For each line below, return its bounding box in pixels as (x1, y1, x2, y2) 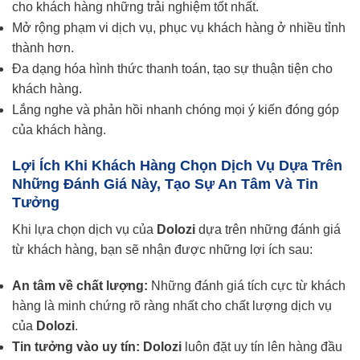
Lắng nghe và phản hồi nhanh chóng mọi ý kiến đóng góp (12, 102, 339, 117)
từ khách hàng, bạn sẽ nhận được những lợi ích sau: (12, 242, 313, 256)
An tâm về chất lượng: (12, 279, 148, 293)
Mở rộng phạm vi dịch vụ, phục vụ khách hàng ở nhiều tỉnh (12, 20, 346, 35)
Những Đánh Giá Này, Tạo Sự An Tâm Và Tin (12, 175, 318, 192)
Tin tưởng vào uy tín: (12, 340, 140, 354)
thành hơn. (12, 40, 74, 55)
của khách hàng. (12, 122, 106, 137)
